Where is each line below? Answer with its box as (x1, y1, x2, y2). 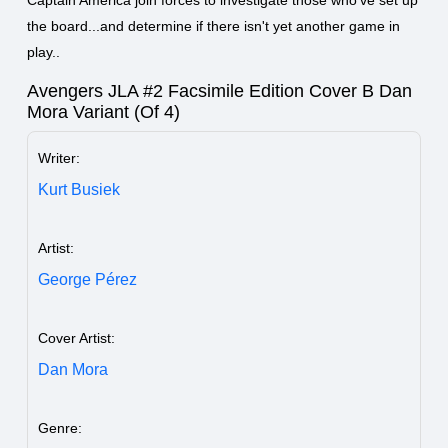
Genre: (38, 419, 82, 436)
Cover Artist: (38, 329, 115, 346)
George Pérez (38, 270, 137, 288)
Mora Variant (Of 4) (27, 101, 180, 122)
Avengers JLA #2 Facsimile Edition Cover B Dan (27, 80, 412, 101)
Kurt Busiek (38, 180, 120, 198)
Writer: (38, 149, 80, 166)
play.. (27, 43, 60, 60)
